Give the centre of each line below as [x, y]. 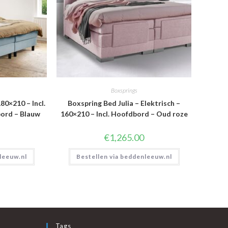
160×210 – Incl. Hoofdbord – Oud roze [124, 114]
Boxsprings [124, 90]
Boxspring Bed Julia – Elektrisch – [124, 103]
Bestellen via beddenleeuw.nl [124, 156]
